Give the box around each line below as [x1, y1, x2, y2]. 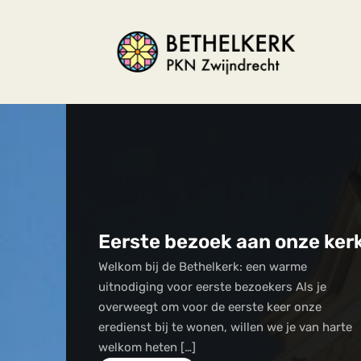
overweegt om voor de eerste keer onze [98, 299, 322, 314]
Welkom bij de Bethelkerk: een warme [98, 259, 307, 274]
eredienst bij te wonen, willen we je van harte [98, 319, 352, 334]
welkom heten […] [98, 339, 196, 355]
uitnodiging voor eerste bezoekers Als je [98, 279, 326, 294]
